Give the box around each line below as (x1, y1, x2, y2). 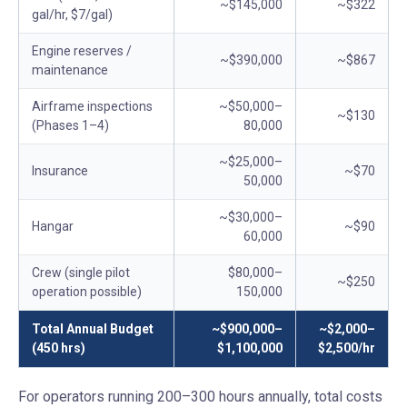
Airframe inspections (32, 99, 153, 114)
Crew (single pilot (32, 265, 130, 280)
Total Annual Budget (32, 322, 154, 336)
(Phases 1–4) (32, 118, 109, 133)
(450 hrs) (32, 341, 85, 355)
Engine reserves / (32, 44, 132, 58)
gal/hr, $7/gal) (32, 7, 113, 22)
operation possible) (32, 284, 142, 299)
